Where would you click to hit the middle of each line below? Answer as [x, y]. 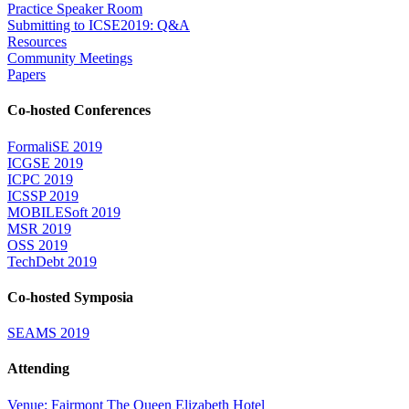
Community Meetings [70, 58]
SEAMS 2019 [48, 333]
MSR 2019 [39, 228]
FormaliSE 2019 [55, 146]
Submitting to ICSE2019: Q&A [99, 26]
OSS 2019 [37, 245]
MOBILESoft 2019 [64, 212]
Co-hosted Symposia [70, 297]
